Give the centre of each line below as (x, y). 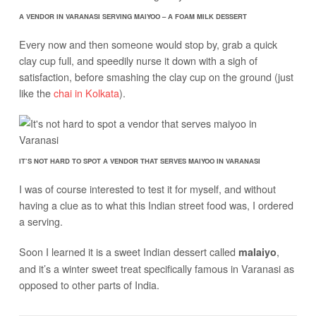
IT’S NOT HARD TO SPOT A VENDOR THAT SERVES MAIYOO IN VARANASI (139, 160)
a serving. (41, 221)
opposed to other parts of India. (89, 284)
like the (36, 92)
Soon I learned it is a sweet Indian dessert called (128, 251)
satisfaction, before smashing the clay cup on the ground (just (156, 76)
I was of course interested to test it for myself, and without (147, 188)
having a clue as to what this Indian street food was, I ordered (156, 205)
